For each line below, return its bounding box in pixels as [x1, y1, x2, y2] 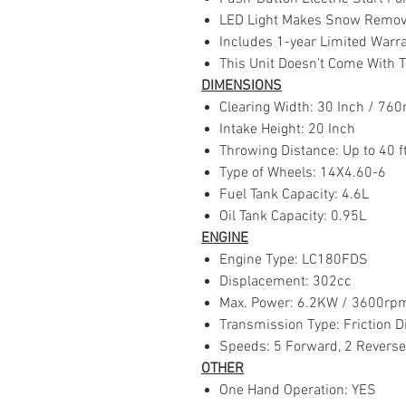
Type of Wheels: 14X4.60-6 [219, 164, 386, 182]
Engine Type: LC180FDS [219, 251, 368, 269]
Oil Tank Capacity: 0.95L [219, 208, 366, 226]
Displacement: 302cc [219, 273, 352, 291]
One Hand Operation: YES [219, 382, 376, 400]
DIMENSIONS [201, 77, 282, 95]
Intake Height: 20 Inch [219, 121, 355, 139]
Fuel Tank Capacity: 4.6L [219, 186, 369, 204]
